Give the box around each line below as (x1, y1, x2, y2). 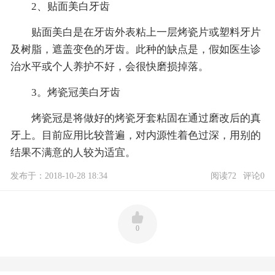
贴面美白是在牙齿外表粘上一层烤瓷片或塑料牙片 (10, 26, 261, 39)
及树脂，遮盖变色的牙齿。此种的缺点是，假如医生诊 (10, 44, 261, 56)
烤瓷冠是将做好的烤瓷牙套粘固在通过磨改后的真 (10, 112, 261, 125)
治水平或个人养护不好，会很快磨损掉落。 (10, 61, 209, 73)
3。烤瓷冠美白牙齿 (10, 87, 120, 99)
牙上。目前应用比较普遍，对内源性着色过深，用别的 (10, 130, 261, 142)
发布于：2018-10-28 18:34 (10, 171, 107, 181)
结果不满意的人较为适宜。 (10, 147, 136, 159)
